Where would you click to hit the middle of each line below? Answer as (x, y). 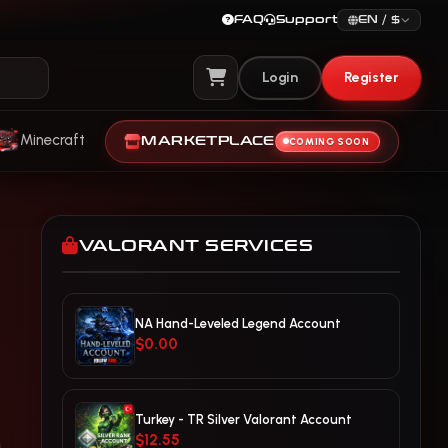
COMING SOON (329, 141)
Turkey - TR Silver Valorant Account (243, 419)
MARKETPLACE (208, 141)
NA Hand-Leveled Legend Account (238, 323)
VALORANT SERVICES (195, 245)
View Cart (254, 90)
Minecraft (53, 140)
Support (306, 19)
